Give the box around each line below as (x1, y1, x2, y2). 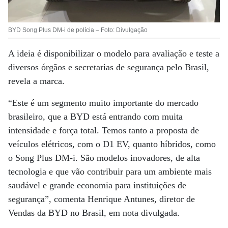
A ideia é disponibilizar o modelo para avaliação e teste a (8, 48, 219, 59)
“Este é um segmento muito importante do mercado (8, 97, 198, 108)
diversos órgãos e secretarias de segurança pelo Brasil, (8, 62, 209, 72)
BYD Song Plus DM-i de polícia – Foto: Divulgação (8, 26, 148, 34)
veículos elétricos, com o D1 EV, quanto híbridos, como (8, 138, 216, 149)
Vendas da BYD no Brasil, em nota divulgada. (8, 207, 180, 218)
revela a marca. (8, 75, 65, 86)
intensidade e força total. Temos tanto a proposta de (8, 125, 199, 135)
